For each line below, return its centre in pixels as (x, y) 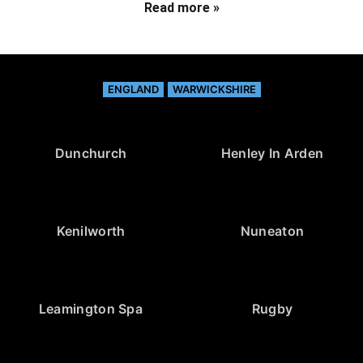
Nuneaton (272, 231)
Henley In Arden (272, 154)
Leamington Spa (91, 309)
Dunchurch (91, 154)
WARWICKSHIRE (214, 90)
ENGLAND (133, 90)
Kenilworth (91, 231)
